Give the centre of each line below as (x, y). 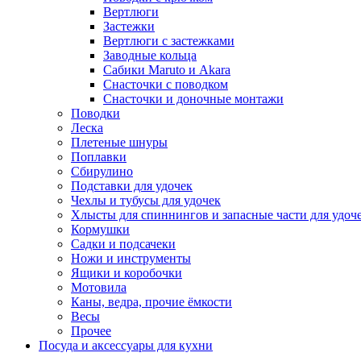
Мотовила (99, 287)
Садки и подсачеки (123, 244)
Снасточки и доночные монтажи (193, 99)
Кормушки (100, 229)
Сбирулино (102, 171)
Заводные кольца (150, 55)
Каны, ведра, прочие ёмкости (151, 302)
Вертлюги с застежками (169, 41)
